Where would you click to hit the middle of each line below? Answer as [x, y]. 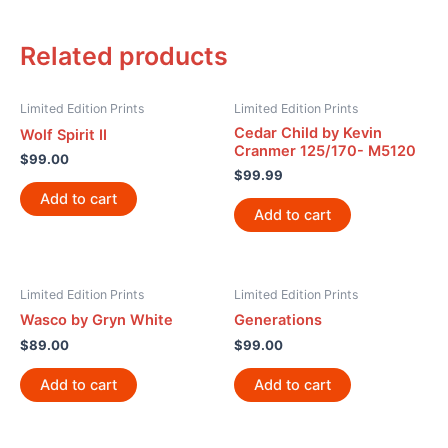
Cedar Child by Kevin [308, 132]
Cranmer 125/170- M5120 [325, 150]
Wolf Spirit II [63, 134]
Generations [278, 320]
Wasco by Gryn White [96, 320]
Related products [124, 56]
